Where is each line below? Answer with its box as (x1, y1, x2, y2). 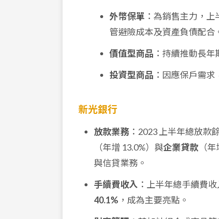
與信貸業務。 (94, 157, 147, 168)
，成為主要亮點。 (118, 195, 189, 205)
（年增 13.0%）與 (94, 142, 163, 153)
